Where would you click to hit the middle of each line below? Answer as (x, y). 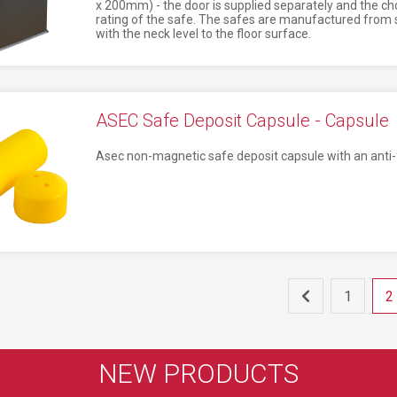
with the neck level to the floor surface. (203, 34)
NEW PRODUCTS (198, 374)
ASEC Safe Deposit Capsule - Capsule (242, 121)
